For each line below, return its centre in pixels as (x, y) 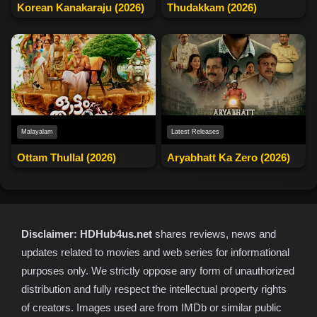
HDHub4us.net (116, 234)
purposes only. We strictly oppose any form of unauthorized (158, 271)
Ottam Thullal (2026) (67, 157)
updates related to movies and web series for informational (155, 252)
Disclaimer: (49, 234)
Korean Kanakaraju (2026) (81, 8)
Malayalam (37, 132)
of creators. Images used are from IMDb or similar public (151, 307)
